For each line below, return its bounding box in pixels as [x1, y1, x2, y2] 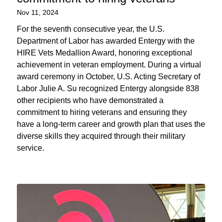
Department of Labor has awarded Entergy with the [16, 36, 195, 45]
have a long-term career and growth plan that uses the [16, 119, 205, 128]
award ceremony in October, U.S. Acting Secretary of [16, 72, 200, 81]
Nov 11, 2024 [16, 8, 58, 16]
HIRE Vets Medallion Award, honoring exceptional [16, 48, 192, 57]
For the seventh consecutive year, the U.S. [16, 24, 165, 33]
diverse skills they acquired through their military [16, 131, 185, 140]
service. [16, 143, 44, 152]
